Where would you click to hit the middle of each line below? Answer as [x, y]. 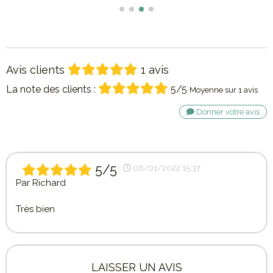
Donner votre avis [227, 112]
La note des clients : [51, 90]
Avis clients [37, 70]
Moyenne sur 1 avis [224, 90]
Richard [49, 183]
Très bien [35, 209]
